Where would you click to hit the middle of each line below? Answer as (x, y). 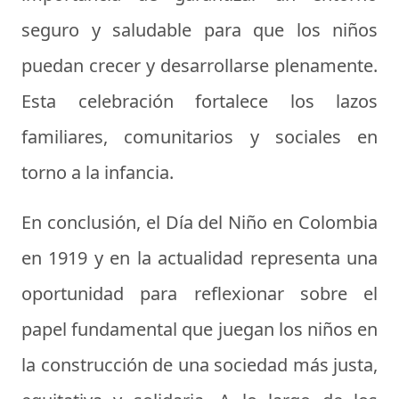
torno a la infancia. (98, 173)
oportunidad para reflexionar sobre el (199, 294)
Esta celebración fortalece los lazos (199, 102)
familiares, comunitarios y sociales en (199, 137)
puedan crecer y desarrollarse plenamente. (199, 66)
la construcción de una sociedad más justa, (199, 365)
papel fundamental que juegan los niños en (199, 330)
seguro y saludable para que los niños (199, 30)
